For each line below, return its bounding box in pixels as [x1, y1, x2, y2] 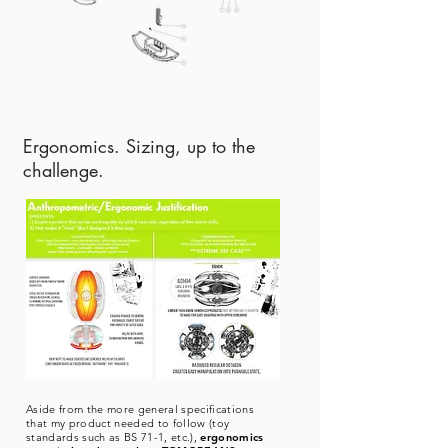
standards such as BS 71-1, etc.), [26, 430, 197, 444]
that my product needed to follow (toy [26, 416, 230, 430]
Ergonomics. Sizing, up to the [23, 134, 255, 158]
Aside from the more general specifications [26, 402, 254, 416]
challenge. [23, 158, 104, 182]
